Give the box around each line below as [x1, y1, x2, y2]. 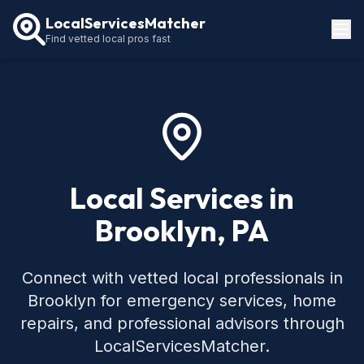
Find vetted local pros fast [45, 32, 171, 45]
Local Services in [70, 180, 294, 216]
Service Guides [13, 124, 95, 138]
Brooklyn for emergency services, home [28, 291, 336, 310]
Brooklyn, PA [95, 212, 269, 249]
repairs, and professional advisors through [19, 314, 344, 333]
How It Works [13, 95, 84, 109]
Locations [13, 66, 64, 80]
